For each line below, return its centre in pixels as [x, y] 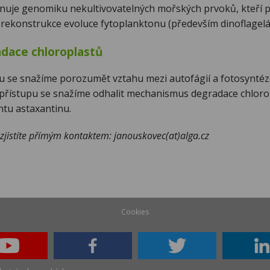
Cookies [135, 212]
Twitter [177, 237]
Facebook [93, 237]
